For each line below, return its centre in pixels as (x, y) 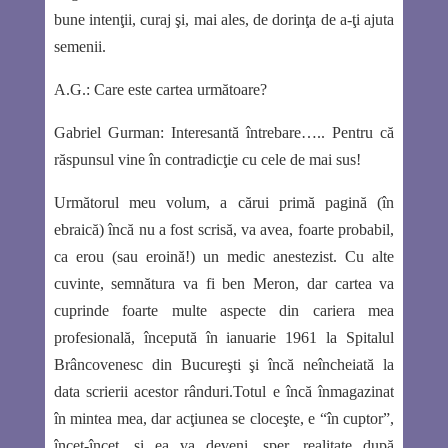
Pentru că (363, 132)
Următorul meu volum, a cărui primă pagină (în (224, 202)
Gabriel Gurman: (108, 132)
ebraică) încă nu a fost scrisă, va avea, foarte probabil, (224, 229)
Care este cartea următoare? (178, 89)
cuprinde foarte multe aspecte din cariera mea (224, 310)
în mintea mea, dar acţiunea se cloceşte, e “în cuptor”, (224, 418)
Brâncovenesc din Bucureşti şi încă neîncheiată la (224, 364)
